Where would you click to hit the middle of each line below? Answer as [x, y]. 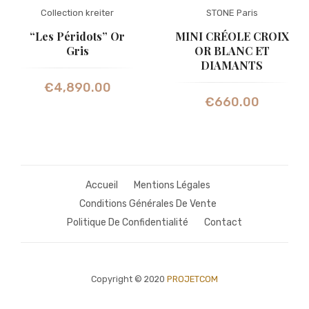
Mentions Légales [172, 186]
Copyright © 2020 [129, 279]
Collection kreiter [77, 13]
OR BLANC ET [232, 51]
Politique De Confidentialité [128, 223]
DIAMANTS [232, 66]
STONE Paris [232, 13]
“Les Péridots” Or [77, 37]
